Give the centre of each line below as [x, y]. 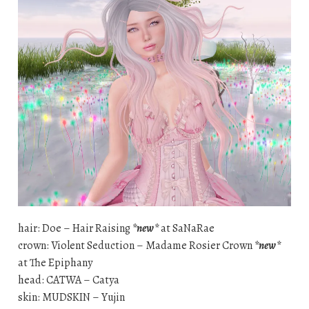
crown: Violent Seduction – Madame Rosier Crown [136, 246]
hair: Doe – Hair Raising [75, 229]
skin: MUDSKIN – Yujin [71, 298]
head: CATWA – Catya [68, 280]
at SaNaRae [186, 229]
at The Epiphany [55, 263]
